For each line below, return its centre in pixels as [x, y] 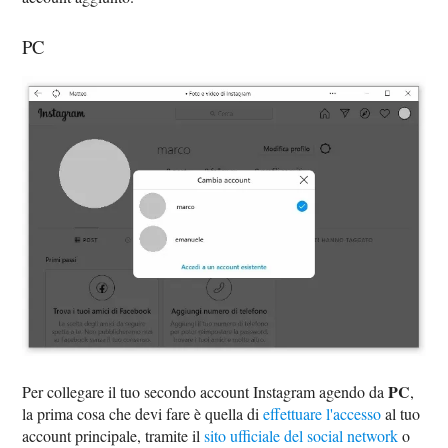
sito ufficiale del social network [301, 435]
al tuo [401, 413]
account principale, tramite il [113, 435]
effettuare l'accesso [322, 413]
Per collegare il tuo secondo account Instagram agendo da [205, 391]
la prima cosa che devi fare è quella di [143, 413]
